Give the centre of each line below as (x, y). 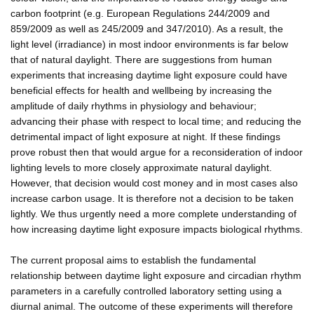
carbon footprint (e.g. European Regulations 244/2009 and (140, 13)
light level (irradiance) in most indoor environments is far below (149, 44)
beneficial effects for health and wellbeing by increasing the (141, 90)
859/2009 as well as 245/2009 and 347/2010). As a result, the (147, 28)
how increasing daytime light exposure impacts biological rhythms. (157, 229)
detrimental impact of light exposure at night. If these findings (145, 136)
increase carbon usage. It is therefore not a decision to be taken (152, 198)
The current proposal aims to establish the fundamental (133, 260)
